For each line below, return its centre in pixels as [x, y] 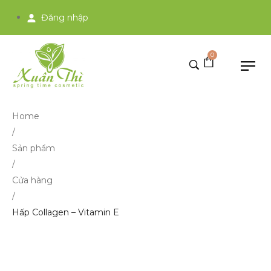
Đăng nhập [65, 18]
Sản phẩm [34, 148]
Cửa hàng [32, 180]
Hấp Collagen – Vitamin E [66, 212]
